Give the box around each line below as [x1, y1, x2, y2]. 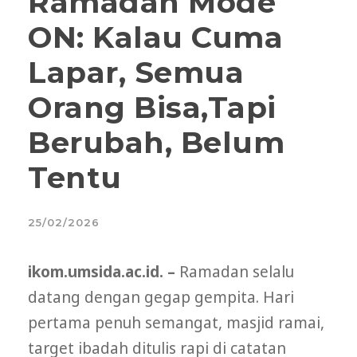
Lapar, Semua [28, 54, 244, 91]
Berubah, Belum [28, 124, 284, 161]
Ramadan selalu [175, 261, 294, 283]
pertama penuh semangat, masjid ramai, [28, 312, 324, 334]
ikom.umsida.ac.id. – [28, 261, 175, 283]
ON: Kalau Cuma [28, 19, 283, 56]
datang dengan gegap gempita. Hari [28, 287, 294, 308]
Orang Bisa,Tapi [28, 89, 277, 126]
